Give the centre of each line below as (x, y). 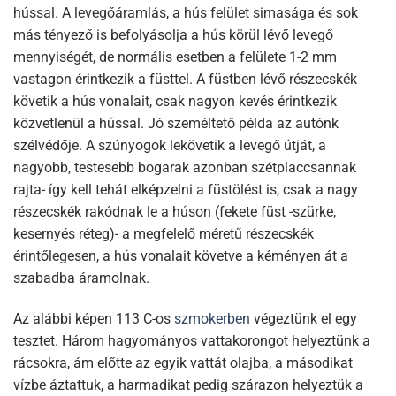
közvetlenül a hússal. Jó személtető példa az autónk (176, 123)
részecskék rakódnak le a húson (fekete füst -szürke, (175, 211)
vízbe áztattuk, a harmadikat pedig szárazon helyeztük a (188, 385)
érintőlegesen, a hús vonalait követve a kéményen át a (181, 255)
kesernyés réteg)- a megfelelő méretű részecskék (164, 233)
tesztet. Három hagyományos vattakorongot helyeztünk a (192, 340)
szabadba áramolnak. (81, 278)
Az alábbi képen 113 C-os (94, 318)
